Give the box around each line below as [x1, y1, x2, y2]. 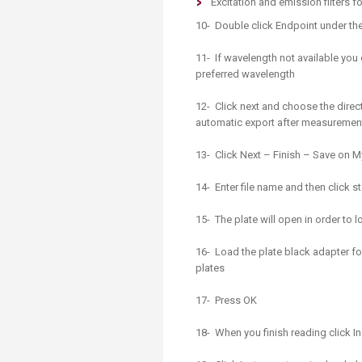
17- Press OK [196, 294, 257, 306]
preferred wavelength [196, 68, 297, 80]
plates [196, 262, 225, 274]
